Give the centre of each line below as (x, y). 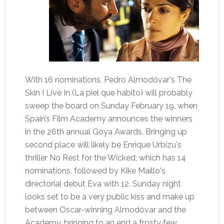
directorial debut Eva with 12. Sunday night (103, 184)
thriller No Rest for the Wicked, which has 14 (105, 158)
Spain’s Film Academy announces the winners (108, 119)
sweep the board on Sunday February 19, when (111, 106)
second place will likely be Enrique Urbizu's (103, 145)
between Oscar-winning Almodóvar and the (105, 210)
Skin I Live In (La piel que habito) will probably (108, 93)
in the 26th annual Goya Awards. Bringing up (106, 132)
